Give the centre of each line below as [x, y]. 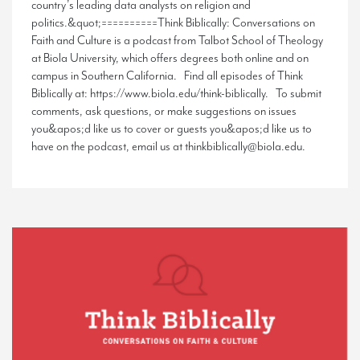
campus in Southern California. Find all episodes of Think [167, 76]
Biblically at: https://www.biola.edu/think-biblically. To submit [176, 93]
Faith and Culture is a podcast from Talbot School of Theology [177, 40]
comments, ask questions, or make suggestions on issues [164, 111]
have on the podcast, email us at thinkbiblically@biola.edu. [171, 146]
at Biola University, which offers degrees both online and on [170, 58]
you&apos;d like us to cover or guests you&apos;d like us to [172, 129]
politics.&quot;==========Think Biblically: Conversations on [173, 22]
